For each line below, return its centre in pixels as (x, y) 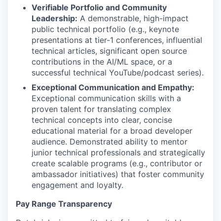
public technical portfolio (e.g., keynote (105, 29)
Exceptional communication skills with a (106, 98)
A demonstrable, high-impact (133, 18)
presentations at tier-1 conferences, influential (117, 40)
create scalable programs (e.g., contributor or (117, 163)
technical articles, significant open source (109, 51)
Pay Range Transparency (64, 204)
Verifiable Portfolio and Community (99, 7)
